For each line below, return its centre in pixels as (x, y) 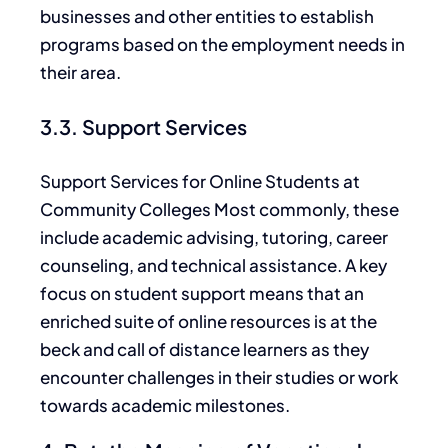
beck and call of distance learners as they (204, 349)
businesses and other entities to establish (207, 16)
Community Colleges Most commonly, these (219, 209)
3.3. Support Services (143, 126)
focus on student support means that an (202, 293)
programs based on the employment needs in (222, 44)
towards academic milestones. (165, 405)
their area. (80, 72)
